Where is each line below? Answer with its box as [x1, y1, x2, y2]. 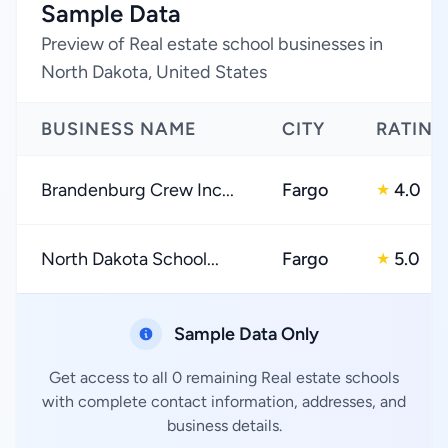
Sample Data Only [173, 323, 319, 345]
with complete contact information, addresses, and [42, 392, 406, 411]
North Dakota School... [41, 248, 219, 270]
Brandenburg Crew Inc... [41, 179, 234, 201]
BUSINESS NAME [41, 118, 197, 140]
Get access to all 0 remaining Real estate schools [49, 368, 399, 387]
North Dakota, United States [41, 61, 267, 83]
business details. [166, 416, 282, 435]
